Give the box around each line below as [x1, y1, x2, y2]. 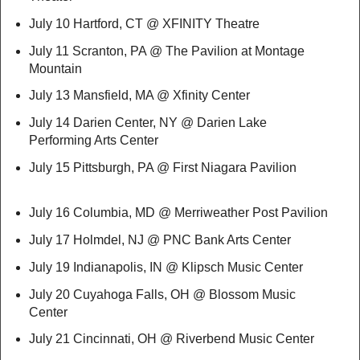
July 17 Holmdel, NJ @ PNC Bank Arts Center [28, 232, 291, 247]
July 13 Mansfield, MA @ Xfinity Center [28, 88, 269, 103]
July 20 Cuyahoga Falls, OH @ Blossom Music [28, 287, 296, 301]
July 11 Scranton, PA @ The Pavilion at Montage [28, 43, 305, 58]
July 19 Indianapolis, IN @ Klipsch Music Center [28, 260, 309, 274]
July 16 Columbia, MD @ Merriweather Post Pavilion [28, 206, 328, 219]
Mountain [28, 61, 82, 76]
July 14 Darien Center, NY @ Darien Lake [28, 116, 267, 130]
